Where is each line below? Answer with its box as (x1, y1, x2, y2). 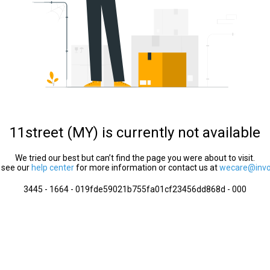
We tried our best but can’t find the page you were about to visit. (15, 153, 255, 163)
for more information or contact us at (74, 163, 219, 172)
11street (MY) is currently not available (10, 124, 260, 141)
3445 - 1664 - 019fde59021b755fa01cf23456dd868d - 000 (24, 184, 246, 194)
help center (31, 163, 74, 172)
